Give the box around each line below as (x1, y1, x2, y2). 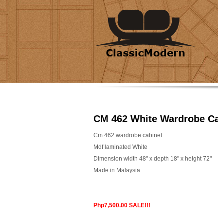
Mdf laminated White (93, 144, 149, 150)
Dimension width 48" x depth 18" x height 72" (93, 155, 212, 162)
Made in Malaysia (93, 167, 140, 174)
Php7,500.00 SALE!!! (93, 202, 152, 209)
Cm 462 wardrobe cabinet (93, 132, 163, 139)
